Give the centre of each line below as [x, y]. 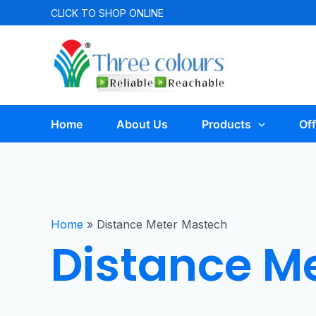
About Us [142, 124]
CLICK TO [75, 13]
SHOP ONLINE [131, 13]
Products [226, 124]
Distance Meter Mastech [162, 224]
